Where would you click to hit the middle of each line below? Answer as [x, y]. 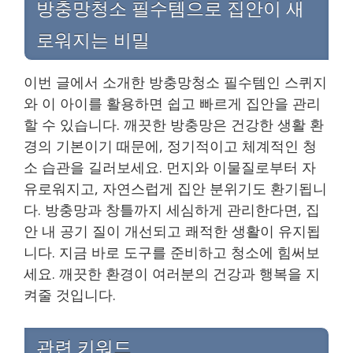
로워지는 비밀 [93, 40]
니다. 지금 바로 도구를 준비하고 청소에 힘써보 [172, 252]
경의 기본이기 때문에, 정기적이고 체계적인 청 [170, 145]
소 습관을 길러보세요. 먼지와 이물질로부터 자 [170, 167]
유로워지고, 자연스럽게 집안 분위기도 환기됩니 [175, 188]
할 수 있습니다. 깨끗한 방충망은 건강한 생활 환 [174, 124]
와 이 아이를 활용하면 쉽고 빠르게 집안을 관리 [172, 103]
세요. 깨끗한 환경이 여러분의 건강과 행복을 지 [172, 273]
